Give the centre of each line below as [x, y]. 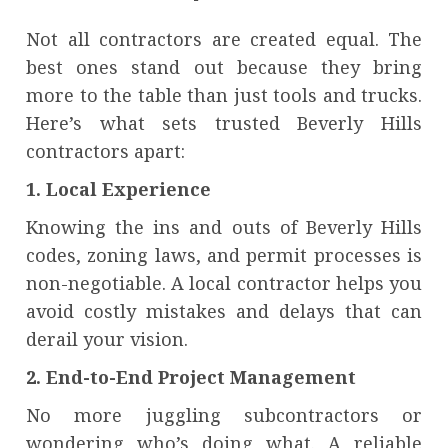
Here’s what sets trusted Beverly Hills [224, 123]
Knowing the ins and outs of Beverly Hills [224, 227]
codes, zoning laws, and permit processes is [224, 255]
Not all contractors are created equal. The [224, 39]
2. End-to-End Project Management [191, 377]
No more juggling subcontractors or [224, 415]
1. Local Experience [118, 189]
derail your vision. [107, 339]
